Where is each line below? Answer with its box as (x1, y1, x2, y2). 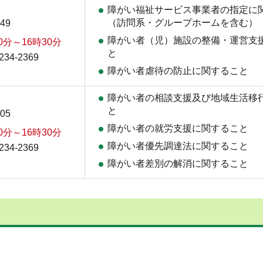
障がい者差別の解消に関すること (107, 158, 248, 168)
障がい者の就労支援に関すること (107, 123, 248, 133)
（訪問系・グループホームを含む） (107, 17, 258, 28)
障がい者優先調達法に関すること (107, 140, 248, 151)
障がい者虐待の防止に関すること (107, 65, 248, 76)
